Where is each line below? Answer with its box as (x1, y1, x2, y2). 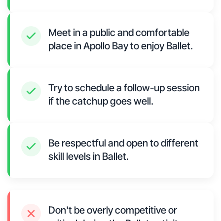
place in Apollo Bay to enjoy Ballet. (48, 40, 193, 52)
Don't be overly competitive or (48, 204, 177, 217)
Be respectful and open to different (48, 137, 198, 149)
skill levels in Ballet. (48, 150, 129, 163)
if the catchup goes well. (48, 95, 153, 108)
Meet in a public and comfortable (48, 27, 189, 39)
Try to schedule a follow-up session (48, 82, 200, 94)
